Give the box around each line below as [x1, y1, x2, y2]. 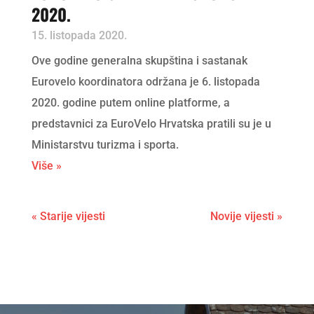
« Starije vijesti [31, 210, 105, 224]
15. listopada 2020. [31, 29, 127, 43]
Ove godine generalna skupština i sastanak [31, 54, 247, 68]
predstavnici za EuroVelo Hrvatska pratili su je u [31, 117, 271, 131]
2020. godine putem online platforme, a [31, 96, 230, 110]
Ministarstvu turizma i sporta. [31, 138, 179, 152]
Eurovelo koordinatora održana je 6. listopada [31, 75, 260, 89]
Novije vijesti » [210, 210, 283, 224]
